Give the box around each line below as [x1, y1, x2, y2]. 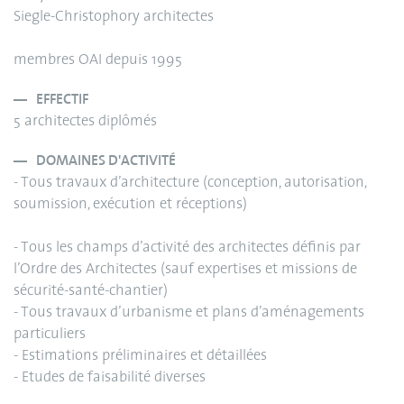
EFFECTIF [36, 90, 88, 108]
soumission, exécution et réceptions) [14, 197, 247, 212]
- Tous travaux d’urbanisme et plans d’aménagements [14, 305, 364, 320]
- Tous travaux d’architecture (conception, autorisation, [14, 175, 366, 190]
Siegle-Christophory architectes [14, 9, 214, 24]
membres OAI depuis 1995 [14, 52, 182, 68]
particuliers [14, 326, 86, 342]
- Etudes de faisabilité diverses [14, 370, 206, 385]
